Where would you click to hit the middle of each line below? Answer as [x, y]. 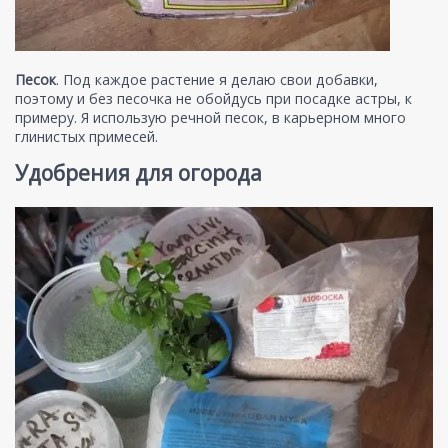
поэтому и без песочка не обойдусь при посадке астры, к [213, 98]
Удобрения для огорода [138, 173]
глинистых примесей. [86, 136]
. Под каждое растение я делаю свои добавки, [217, 79]
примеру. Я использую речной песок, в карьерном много [210, 117]
